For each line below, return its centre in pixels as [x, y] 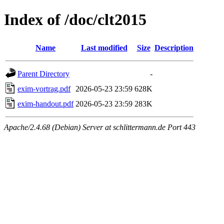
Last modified [104, 47]
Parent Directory [43, 73]
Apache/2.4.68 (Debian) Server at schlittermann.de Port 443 [100, 127]
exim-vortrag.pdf [44, 88]
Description [174, 47]
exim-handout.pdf [45, 103]
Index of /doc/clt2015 [75, 20]
